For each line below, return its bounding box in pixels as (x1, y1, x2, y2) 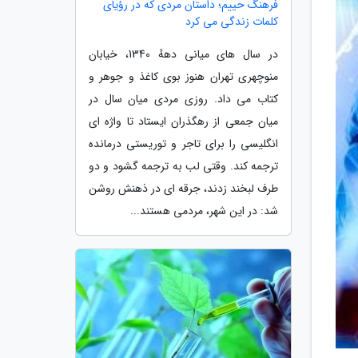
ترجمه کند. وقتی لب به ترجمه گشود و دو (89, 157, 278, 175)
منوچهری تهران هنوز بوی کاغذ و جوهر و (89, 68, 278, 86)
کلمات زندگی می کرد (185, 13, 278, 30)
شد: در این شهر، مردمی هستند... (130, 202, 278, 220)
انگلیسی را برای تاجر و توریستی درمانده (89, 135, 278, 153)
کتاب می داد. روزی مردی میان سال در (89, 90, 278, 108)
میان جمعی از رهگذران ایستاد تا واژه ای (89, 113, 278, 130)
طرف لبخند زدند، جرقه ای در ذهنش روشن (89, 180, 278, 197)
